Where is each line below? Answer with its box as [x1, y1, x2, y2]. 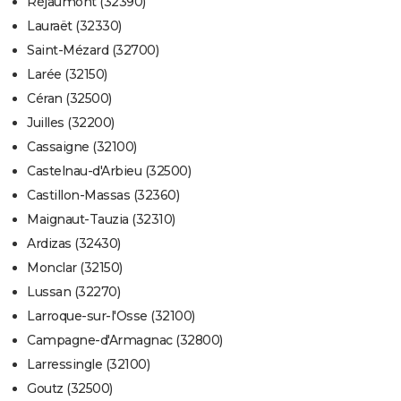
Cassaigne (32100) [27, 139, 137, 156]
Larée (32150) [27, 66, 107, 83]
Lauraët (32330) [27, 18, 122, 35]
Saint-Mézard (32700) [27, 42, 158, 59]
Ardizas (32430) [27, 235, 121, 252]
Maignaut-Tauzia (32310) [27, 211, 175, 228]
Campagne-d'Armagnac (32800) [27, 332, 223, 349]
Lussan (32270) [27, 284, 120, 301]
